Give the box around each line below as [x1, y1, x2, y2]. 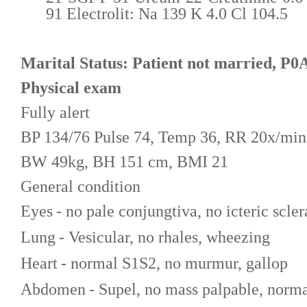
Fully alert [21, 103, 90, 121]
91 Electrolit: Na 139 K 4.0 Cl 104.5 [46, 4, 288, 23]
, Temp [150, 127, 200, 146]
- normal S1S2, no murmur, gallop [61, 254, 288, 272]
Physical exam [21, 78, 121, 97]
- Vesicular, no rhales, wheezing [59, 228, 270, 246]
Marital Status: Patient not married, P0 [21, 53, 299, 72]
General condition [21, 177, 140, 195]
